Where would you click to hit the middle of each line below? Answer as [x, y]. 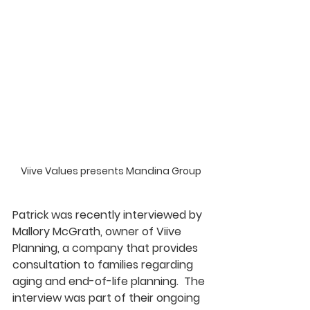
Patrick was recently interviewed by [109, 215]
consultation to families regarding [104, 264]
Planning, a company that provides [107, 248]
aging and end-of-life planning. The [110, 281]
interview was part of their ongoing [108, 298]
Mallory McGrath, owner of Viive [98, 231]
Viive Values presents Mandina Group [111, 171]
